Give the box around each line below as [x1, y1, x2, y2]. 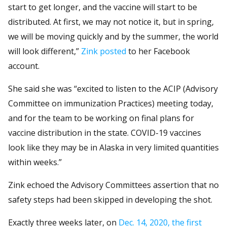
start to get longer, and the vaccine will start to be [8, 1, 197, 13]
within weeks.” [8, 156, 62, 168]
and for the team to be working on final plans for [8, 112, 194, 124]
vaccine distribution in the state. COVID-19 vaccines [8, 127, 201, 138]
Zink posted [81, 45, 126, 57]
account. [8, 60, 40, 71]
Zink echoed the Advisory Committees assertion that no [8, 179, 219, 191]
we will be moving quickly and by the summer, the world [8, 30, 218, 42]
